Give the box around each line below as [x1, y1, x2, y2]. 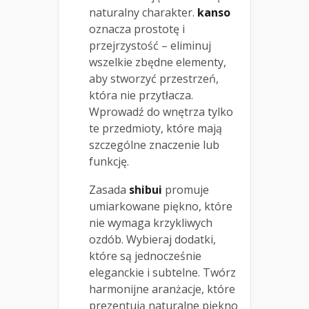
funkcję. [89, 153, 129, 169]
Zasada [89, 181, 129, 197]
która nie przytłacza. [89, 87, 193, 103]
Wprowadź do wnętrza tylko [89, 103, 233, 119]
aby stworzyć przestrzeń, [89, 70, 219, 86]
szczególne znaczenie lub [89, 137, 219, 152]
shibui [129, 181, 162, 197]
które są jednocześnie [89, 248, 201, 263]
